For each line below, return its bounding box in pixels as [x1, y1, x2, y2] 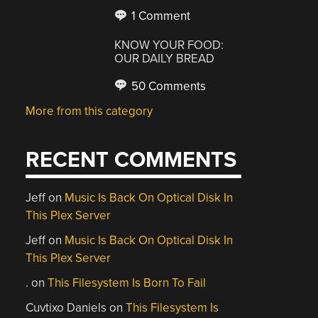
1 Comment [128, 9, 191, 23]
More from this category [26, 103, 153, 119]
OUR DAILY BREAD [114, 50, 215, 66]
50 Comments [128, 78, 207, 94]
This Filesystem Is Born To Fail [48, 275, 207, 290]
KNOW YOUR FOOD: [114, 37, 224, 53]
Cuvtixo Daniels [26, 300, 107, 315]
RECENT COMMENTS [26, 147, 237, 173]
